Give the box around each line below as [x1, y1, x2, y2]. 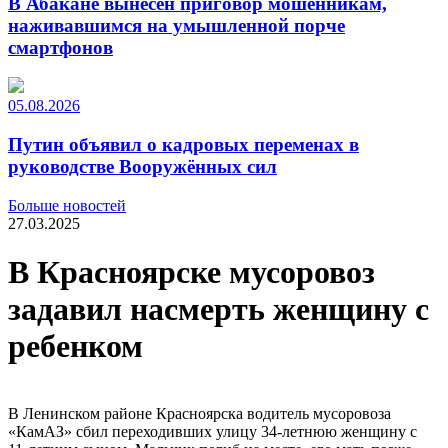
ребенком [8, 328, 143, 365]
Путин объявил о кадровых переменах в [8, 134, 359, 156]
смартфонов [8, 36, 113, 58]
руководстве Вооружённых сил [8, 156, 277, 178]
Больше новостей [8, 196, 126, 214]
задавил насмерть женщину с [8, 291, 429, 328]
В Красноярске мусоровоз [8, 254, 375, 291]
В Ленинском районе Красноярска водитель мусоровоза [8, 404, 391, 422]
